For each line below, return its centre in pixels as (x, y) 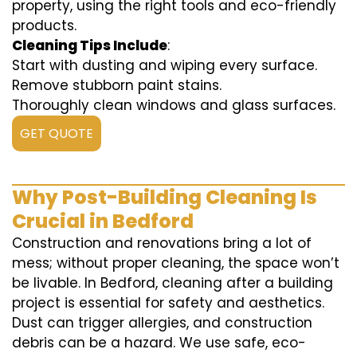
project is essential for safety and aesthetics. (168, 303)
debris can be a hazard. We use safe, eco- (159, 343)
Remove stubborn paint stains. (117, 86)
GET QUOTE (57, 134)
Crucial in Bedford (103, 222)
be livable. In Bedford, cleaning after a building (173, 283)
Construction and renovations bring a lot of (162, 243)
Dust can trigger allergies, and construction (162, 323)
